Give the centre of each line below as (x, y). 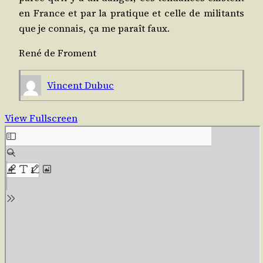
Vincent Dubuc (80, 85)
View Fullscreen (41, 118)
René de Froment (59, 53)
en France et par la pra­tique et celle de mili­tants (131, 13)
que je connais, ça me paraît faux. (94, 28)
